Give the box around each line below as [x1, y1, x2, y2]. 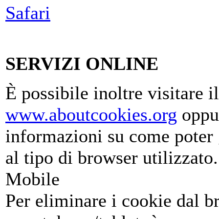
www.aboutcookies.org [5, 104, 177, 125]
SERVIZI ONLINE [5, 53, 158, 74]
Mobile [5, 168, 60, 189]
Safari [5, 2, 50, 23]
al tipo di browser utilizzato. [5, 147, 218, 168]
